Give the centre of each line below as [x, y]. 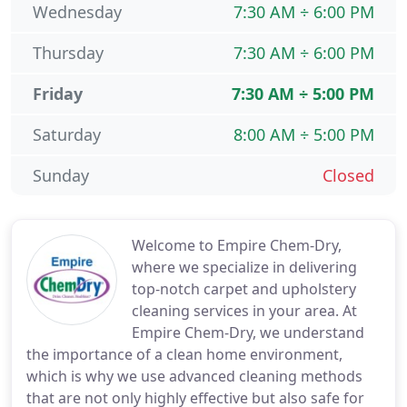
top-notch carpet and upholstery [244, 289]
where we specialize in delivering [244, 267]
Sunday [61, 175]
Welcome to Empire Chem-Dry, [237, 245]
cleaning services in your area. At [244, 311]
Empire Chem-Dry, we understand [248, 333]
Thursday [68, 53]
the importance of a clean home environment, [184, 354]
